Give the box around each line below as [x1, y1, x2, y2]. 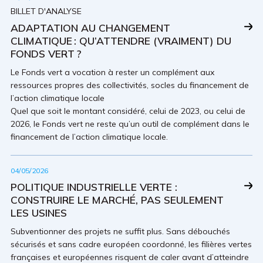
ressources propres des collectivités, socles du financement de [11, 79, 249, 90]
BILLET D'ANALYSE [11, 5, 82, 16]
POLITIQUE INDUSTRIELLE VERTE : [11, 180, 177, 193]
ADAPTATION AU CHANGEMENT [11, 21, 170, 34]
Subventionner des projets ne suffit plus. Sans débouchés [11, 225, 230, 237]
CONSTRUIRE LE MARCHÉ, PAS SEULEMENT [11, 193, 224, 206]
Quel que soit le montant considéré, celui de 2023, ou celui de [11, 105, 245, 116]
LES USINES [11, 205, 67, 219]
